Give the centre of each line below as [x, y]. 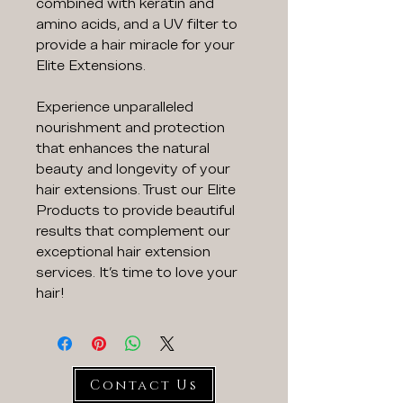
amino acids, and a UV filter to [137, 25]
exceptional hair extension [123, 252]
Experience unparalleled [115, 107]
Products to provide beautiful [135, 211]
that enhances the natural [123, 149]
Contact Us [144, 385]
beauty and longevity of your [133, 170]
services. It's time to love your [137, 273]
